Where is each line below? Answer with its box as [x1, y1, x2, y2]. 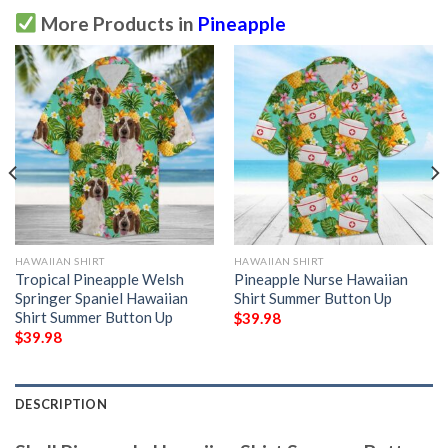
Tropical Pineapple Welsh [14, 270, 184, 289]
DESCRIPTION [15, 396, 107, 413]
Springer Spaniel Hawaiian [14, 289, 188, 308]
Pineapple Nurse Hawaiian [233, 270, 408, 289]
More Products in [36, 11, 198, 35]
